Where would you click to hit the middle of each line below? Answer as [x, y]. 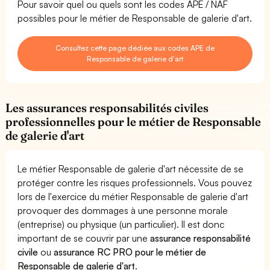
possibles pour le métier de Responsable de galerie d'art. [135, 18]
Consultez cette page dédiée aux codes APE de [135, 48]
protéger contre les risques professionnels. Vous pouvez [135, 182]
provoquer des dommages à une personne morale [123, 210]
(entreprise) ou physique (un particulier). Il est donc [121, 224]
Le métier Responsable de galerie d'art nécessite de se [131, 168]
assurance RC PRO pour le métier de [130, 252]
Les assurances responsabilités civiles [107, 108]
